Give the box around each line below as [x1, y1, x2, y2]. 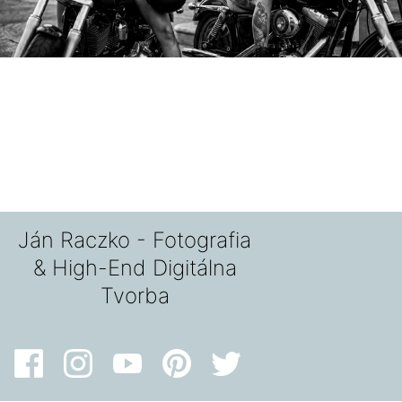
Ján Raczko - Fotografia [18, 227, 252, 254]
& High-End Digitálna [32, 255, 237, 282]
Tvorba [100, 283, 170, 310]
